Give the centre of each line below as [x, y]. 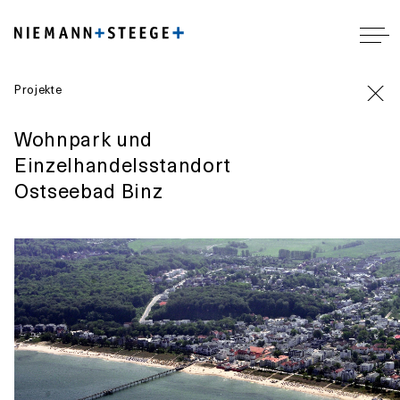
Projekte [38, 89]
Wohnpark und [83, 138]
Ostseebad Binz [89, 190]
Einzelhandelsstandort [123, 164]
